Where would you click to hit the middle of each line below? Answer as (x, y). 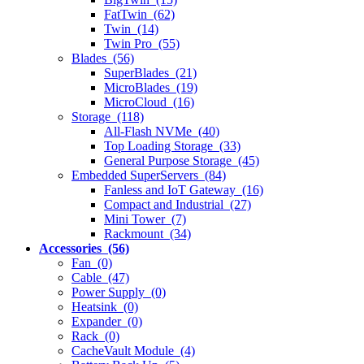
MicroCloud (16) (149, 102)
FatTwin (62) (139, 14)
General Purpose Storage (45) (182, 160)
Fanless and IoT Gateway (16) (184, 189)
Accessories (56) (84, 248)
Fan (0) (92, 262)
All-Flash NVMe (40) (162, 131)
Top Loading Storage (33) (172, 145)
